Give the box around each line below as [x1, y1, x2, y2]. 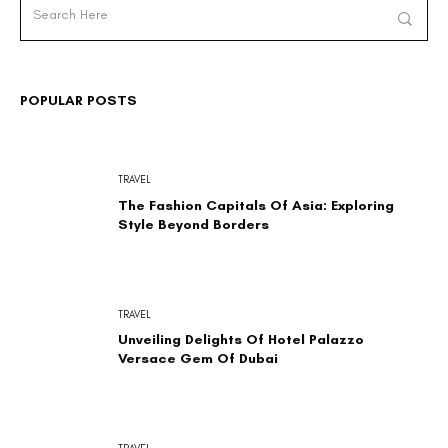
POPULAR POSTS [20, 92, 138, 110]
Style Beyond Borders [117, 215, 269, 233]
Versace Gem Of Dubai [117, 350, 278, 368]
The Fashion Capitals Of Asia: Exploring [117, 196, 394, 214]
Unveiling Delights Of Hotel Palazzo [117, 331, 364, 349]
